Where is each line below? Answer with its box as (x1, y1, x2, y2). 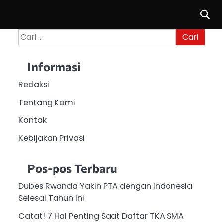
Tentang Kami (18, 96, 75, 108)
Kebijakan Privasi (18, 132, 85, 144)
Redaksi (18, 78, 49, 90)
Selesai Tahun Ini (18, 192, 84, 204)
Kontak (18, 114, 47, 126)
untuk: (17, 41, 41, 52)
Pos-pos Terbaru (27, 161, 117, 176)
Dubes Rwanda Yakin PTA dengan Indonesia (18, 180, 192, 192)
